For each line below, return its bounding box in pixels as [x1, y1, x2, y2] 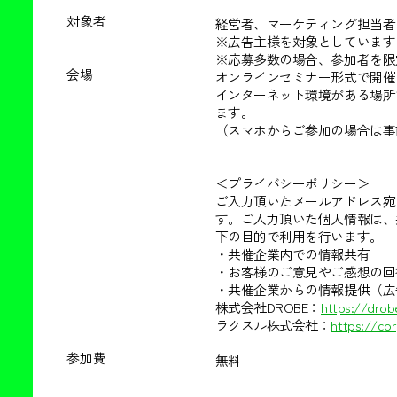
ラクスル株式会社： [214, 315, 331, 334]
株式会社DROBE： [214, 297, 321, 316]
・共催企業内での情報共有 [214, 244, 370, 263]
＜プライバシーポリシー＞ [214, 173, 370, 192]
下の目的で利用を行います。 [214, 226, 383, 245]
